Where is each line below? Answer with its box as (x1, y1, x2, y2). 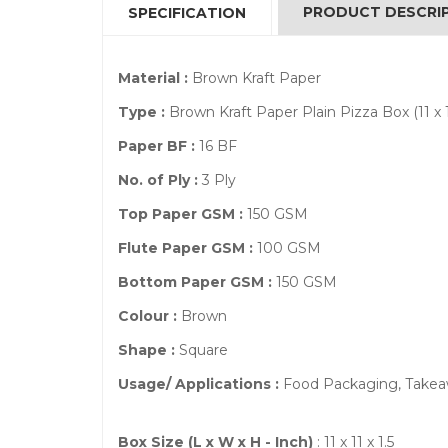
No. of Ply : (118, 171, 202, 189)
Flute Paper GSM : (118, 239, 253, 257)
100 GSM (253, 239, 321, 257)
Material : (118, 69, 188, 87)
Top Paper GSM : (118, 205, 243, 223)
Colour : (118, 307, 177, 325)
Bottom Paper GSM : (118, 273, 272, 291)
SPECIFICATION (128, 4, 246, 22)
